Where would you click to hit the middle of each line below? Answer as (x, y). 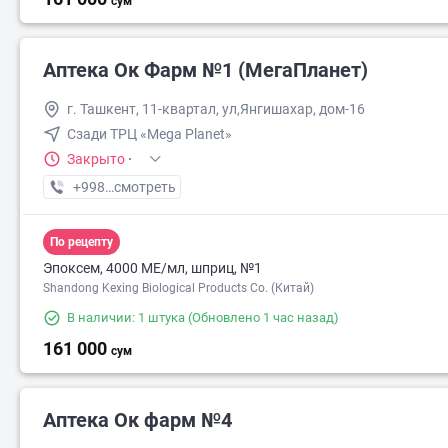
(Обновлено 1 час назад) (262, 317)
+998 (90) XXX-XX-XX (140, 187)
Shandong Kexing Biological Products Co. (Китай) (178, 288)
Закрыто (96, 159)
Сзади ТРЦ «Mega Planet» (149, 134)
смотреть (145, 187)
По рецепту (81, 242)
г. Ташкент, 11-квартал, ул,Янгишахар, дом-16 (216, 109)
